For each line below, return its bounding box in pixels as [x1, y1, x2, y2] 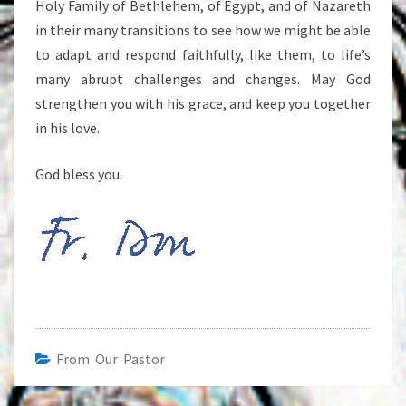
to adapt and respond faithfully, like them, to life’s [35, 45, 371, 63]
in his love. [35, 119, 100, 137]
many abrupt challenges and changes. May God [35, 70, 371, 88]
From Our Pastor [56, 350, 165, 368]
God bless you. [35, 165, 122, 183]
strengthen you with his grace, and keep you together [35, 94, 371, 112]
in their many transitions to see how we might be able [35, 21, 371, 39]
